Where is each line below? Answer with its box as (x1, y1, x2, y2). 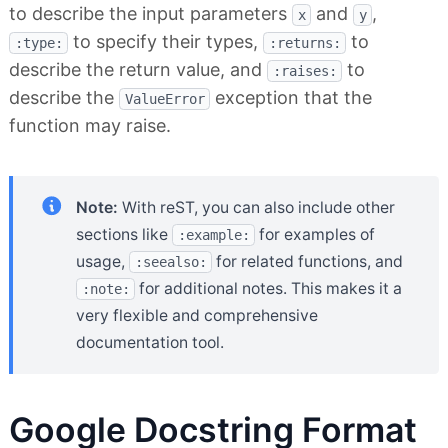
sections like (76, 225, 172, 245)
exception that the (210, 87, 372, 109)
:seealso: (134, 254, 207, 271)
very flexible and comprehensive (76, 306, 318, 326)
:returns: (268, 35, 341, 52)
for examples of (255, 225, 375, 245)
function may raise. (9, 115, 171, 137)
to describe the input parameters (9, 3, 292, 25)
